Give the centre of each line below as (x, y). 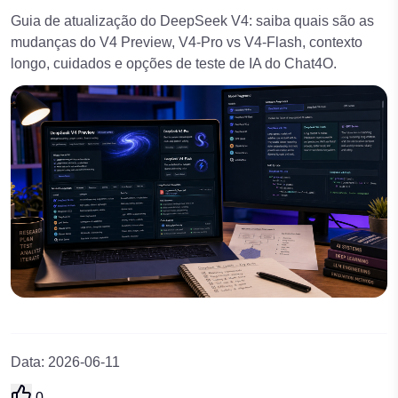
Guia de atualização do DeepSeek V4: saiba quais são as (192, 21)
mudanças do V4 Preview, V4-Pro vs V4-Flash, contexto (187, 42)
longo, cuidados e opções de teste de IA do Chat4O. (174, 64)
